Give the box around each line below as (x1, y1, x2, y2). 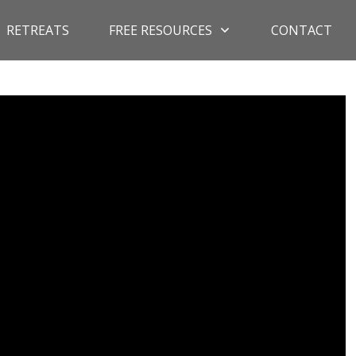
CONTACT (271, 21, 332, 39)
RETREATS (6, 21, 69, 39)
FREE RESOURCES (109, 21, 212, 39)
